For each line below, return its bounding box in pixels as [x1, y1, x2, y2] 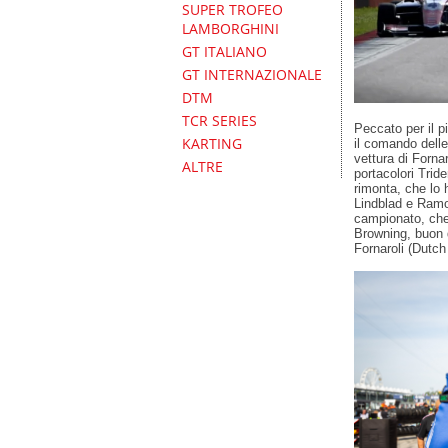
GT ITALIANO [182, 42, 267, 61]
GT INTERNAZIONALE [182, 65, 322, 84]
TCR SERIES [182, 111, 257, 130]
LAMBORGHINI [182, 19, 279, 38]
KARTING [182, 134, 242, 153]
